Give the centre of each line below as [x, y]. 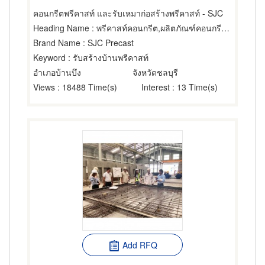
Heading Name [61, 28]
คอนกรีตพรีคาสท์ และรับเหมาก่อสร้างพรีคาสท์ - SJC [128, 13]
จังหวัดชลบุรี [155, 72]
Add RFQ [140, 245]
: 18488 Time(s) [86, 87]
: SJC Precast [107, 43]
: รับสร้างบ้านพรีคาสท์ [107, 57]
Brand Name [57, 43]
